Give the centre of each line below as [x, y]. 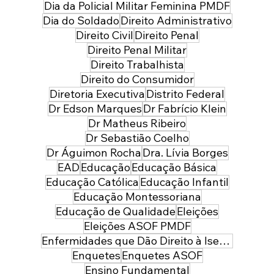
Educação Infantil [184, 182]
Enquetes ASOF [162, 256]
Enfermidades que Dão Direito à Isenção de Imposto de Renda [225, 241]
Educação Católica [92, 182]
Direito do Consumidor [137, 80]
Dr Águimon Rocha [94, 153]
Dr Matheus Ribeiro [137, 124]
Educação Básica [174, 168]
